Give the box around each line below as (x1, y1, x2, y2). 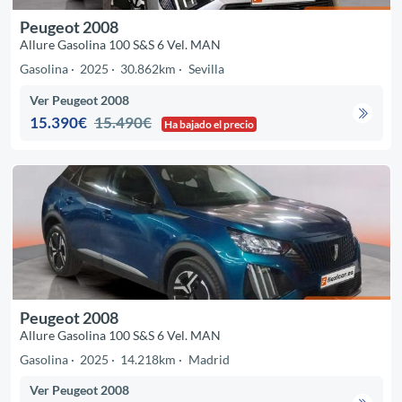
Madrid (188, 351, 230, 367)
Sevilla (188, 61, 224, 77)
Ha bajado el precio (164, 117, 255, 131)
